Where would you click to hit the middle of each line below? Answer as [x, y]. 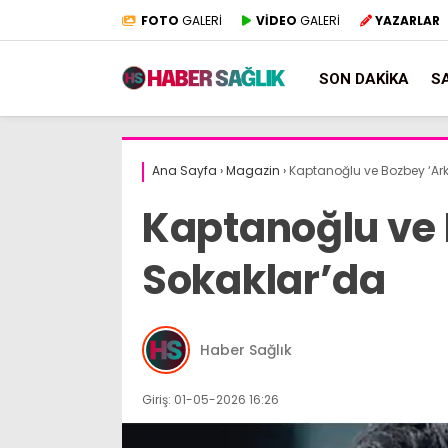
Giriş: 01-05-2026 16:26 [210, 399]
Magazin [253, 170]
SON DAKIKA [364, 78]
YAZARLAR [407, 20]
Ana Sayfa [184, 170]
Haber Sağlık [246, 349]
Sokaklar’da [264, 280]
